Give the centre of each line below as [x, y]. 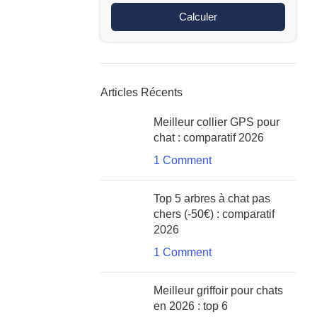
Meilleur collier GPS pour [217, 122]
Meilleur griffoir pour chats [218, 290]
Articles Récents [142, 92]
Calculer [198, 17]
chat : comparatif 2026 [209, 138]
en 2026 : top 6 [191, 306]
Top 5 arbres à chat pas [212, 198]
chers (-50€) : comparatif [214, 214]
